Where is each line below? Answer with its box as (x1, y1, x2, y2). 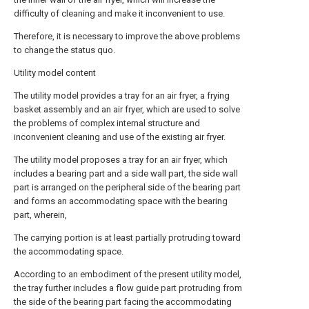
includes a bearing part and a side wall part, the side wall (14, 168, 238, 179)
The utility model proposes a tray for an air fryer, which (14, 154, 228, 165)
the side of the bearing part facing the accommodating (14, 297, 232, 307)
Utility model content (14, 68, 96, 78)
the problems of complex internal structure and (14, 118, 200, 128)
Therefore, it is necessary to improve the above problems (14, 31, 240, 41)
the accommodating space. (14, 246, 123, 257)
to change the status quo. (14, 45, 115, 55)
